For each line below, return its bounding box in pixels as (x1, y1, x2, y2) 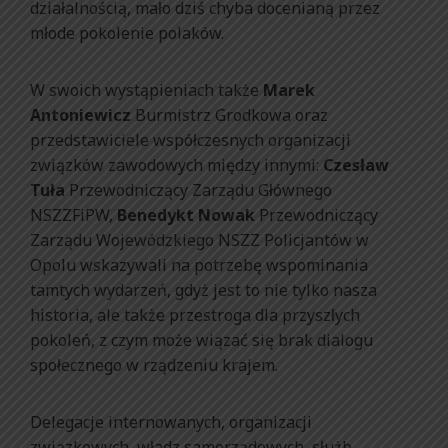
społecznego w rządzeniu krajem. (30, 354, 278, 376)
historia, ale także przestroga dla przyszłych (30, 304, 360, 326)
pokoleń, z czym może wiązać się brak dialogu (30, 329, 373, 351)
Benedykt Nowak (113, 204, 255, 226)
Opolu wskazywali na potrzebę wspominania (30, 254, 368, 276)
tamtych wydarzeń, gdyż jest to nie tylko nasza (30, 279, 377, 301)
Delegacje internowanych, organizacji (30, 411, 312, 433)
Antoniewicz (30, 104, 131, 126)
